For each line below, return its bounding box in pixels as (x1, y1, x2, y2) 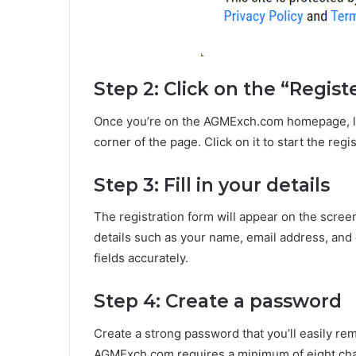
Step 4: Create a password (94, 290, 342, 313)
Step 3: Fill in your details (94, 173, 330, 196)
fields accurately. (94, 250, 188, 266)
